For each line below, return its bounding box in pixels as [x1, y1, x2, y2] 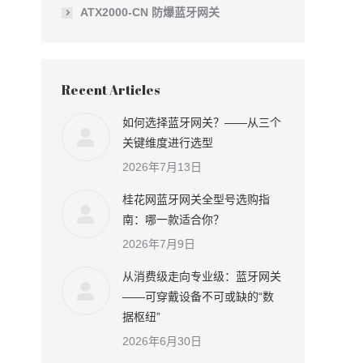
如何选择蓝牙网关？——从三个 [122, 116, 281, 129]
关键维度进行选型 [122, 136, 213, 149]
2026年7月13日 [122, 160, 202, 173]
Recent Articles [62, 81, 160, 99]
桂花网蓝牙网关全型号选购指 [122, 193, 270, 206]
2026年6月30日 [122, 335, 202, 348]
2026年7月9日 [122, 237, 195, 250]
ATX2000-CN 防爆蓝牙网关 [80, 6, 220, 19]
